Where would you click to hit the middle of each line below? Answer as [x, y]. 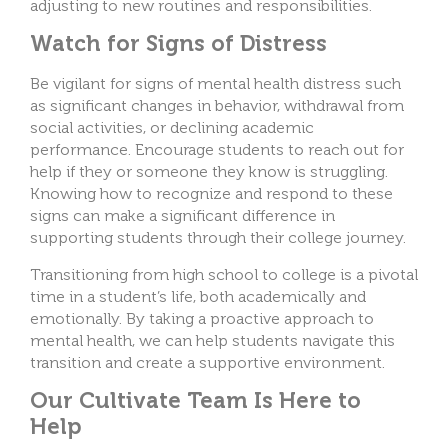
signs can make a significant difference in [182, 216]
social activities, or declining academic [172, 128]
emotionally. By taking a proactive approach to [202, 318]
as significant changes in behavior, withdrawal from [217, 106]
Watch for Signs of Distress [178, 44]
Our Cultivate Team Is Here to [195, 401]
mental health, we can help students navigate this [212, 340]
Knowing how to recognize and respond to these [211, 194]
